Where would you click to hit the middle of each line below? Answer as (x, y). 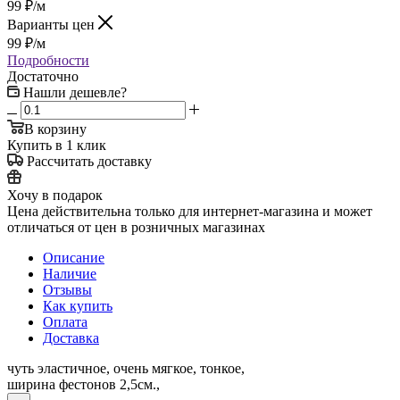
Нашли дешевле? (75, 92)
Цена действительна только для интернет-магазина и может (190, 211)
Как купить (78, 305)
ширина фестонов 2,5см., (83, 384)
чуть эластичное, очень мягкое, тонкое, (126, 368)
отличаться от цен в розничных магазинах (136, 227)
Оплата (65, 321)
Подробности (48, 60)
